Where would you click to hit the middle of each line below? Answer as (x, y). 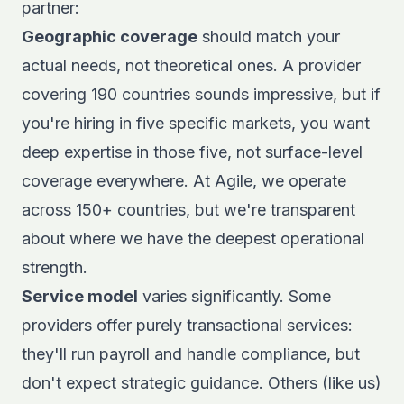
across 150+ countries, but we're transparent (188, 210)
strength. (55, 267)
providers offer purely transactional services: (187, 325)
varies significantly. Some (234, 296)
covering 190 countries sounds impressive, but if (201, 94)
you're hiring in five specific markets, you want (196, 123)
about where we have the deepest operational (193, 239)
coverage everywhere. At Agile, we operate (184, 181)
